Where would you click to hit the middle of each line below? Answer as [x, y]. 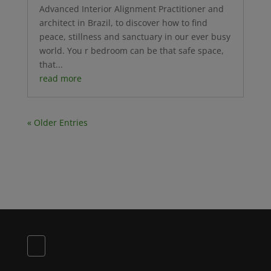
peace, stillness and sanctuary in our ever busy [135, 37]
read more [60, 79]
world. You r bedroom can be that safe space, [131, 51]
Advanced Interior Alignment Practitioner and [131, 9]
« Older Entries [57, 123]
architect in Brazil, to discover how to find [123, 23]
